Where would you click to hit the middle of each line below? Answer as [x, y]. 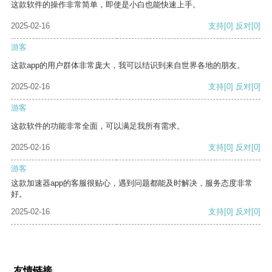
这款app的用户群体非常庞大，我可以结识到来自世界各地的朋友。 [128, 66]
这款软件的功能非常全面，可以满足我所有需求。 [98, 126]
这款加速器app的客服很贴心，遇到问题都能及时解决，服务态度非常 [132, 183]
